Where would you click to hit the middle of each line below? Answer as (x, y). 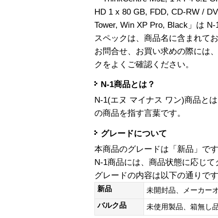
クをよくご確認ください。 (144, 64)
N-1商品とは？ (128, 85)
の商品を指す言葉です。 (140, 113)
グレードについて (134, 133)
